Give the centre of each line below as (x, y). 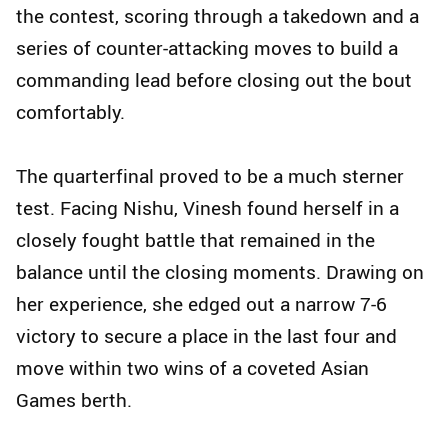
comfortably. (70, 112)
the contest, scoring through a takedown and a (217, 16)
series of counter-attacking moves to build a (207, 48)
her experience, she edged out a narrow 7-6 (201, 304)
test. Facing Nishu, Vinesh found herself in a (207, 208)
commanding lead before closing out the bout (214, 80)
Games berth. (74, 400)
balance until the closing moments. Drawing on (220, 272)
